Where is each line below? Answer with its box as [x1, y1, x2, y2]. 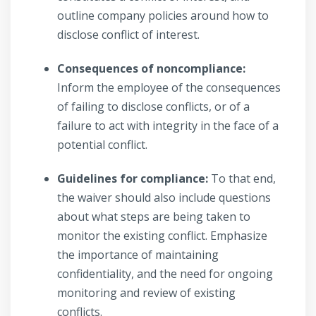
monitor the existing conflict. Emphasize [57, 228, 267, 244]
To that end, [211, 171, 276, 187]
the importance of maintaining [57, 247, 219, 263]
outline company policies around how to [57, 8, 269, 24]
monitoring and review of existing [57, 285, 236, 301]
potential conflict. [57, 137, 150, 153]
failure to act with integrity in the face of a [57, 118, 279, 134]
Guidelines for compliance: [57, 171, 211, 187]
